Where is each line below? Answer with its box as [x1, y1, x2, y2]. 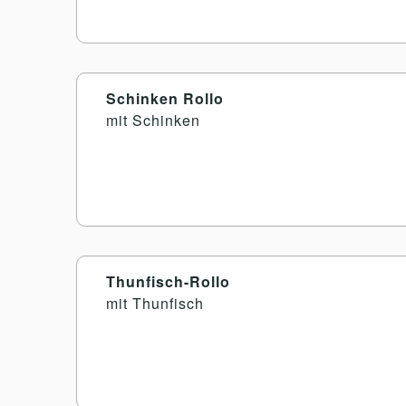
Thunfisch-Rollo [106, 270, 230, 292]
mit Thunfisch [106, 292, 204, 314]
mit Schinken [106, 109, 200, 130]
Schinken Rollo [106, 87, 224, 109]
